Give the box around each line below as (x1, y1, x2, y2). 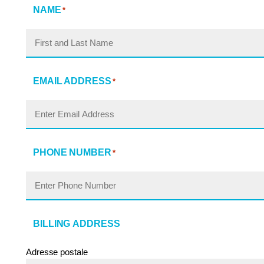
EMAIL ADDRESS (33, 76, 111, 87)
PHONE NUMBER (33, 147, 111, 158)
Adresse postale (26, 247, 88, 258)
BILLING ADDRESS (33, 219, 120, 229)
